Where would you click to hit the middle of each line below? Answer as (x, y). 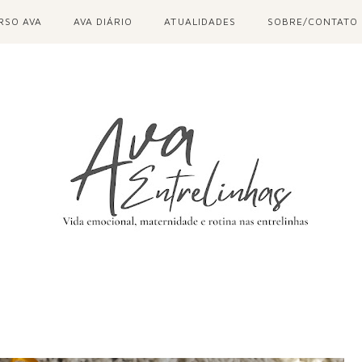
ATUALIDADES (200, 21)
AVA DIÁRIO (103, 21)
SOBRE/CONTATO (312, 21)
